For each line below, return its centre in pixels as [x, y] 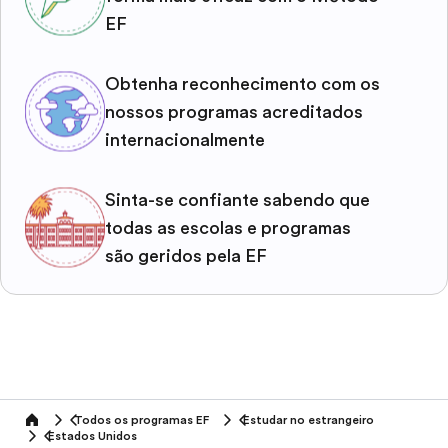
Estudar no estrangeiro [308, 419]
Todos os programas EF [141, 419]
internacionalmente [185, 139]
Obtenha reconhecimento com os [242, 83]
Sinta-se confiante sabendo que [237, 199]
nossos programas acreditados [234, 111]
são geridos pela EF [186, 255]
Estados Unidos [92, 435]
